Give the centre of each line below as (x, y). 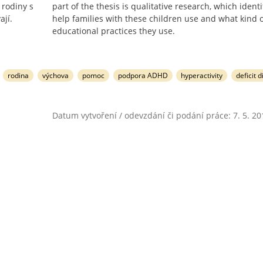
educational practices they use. (114, 31)
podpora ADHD (143, 75)
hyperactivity (202, 75)
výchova (55, 75)
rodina (18, 75)
